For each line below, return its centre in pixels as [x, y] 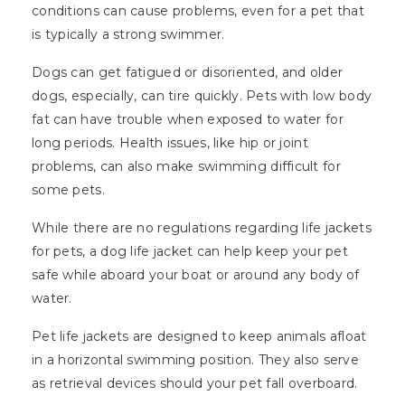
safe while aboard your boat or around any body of [196, 275]
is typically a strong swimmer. [130, 35]
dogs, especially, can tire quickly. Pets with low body [202, 96]
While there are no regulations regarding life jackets [202, 228]
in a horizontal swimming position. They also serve [195, 360]
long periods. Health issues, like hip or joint [170, 143]
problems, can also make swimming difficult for [186, 167]
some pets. [68, 190]
